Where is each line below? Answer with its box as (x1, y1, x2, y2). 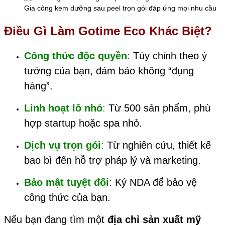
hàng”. (24, 80, 53, 92)
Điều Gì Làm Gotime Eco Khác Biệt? (4, 24, 212, 38)
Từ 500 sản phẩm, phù (105, 102, 210, 114)
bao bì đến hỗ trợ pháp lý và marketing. (24, 155, 201, 166)
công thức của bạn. (24, 192, 110, 203)
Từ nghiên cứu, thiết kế (104, 140, 211, 151)
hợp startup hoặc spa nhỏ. (24, 118, 142, 129)
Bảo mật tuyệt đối (24, 177, 109, 188)
